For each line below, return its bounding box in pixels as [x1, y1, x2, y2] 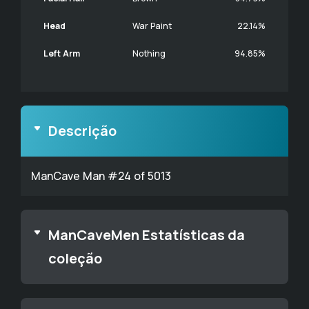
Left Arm [43, 48, 80, 59]
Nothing [132, 48, 166, 59]
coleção [48, 249, 102, 268]
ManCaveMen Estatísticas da [48, 226, 245, 244]
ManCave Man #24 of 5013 [31, 168, 171, 183]
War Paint [132, 20, 172, 32]
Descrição [48, 121, 117, 140]
